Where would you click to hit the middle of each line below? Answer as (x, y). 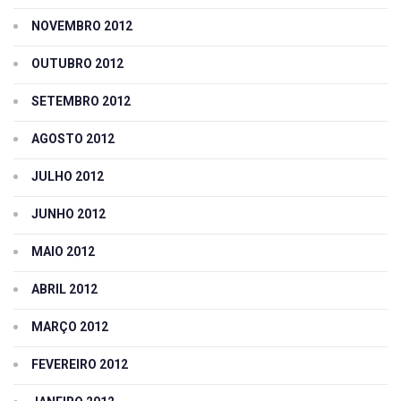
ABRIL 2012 (64, 289)
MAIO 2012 (63, 251)
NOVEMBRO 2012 (82, 26)
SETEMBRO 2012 (81, 101)
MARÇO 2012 (70, 326)
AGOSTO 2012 (73, 138)
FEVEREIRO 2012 (80, 364)
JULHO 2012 (68, 176)
